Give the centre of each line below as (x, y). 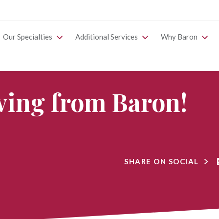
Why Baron (179, 37)
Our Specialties (28, 37)
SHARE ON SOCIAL (162, 161)
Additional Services (107, 37)
